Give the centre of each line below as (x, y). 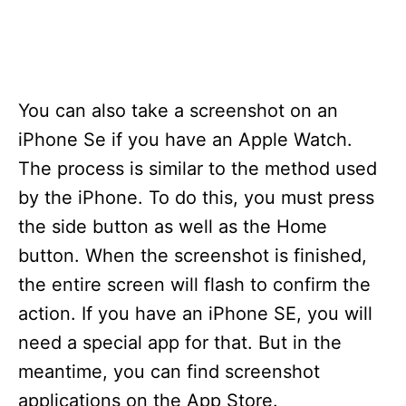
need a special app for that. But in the (180, 343)
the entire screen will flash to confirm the (194, 285)
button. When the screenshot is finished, (193, 256)
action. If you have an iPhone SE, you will (195, 314)
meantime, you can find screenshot (169, 372)
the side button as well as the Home (173, 227)
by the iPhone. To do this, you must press (196, 198)
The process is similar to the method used (198, 169)
